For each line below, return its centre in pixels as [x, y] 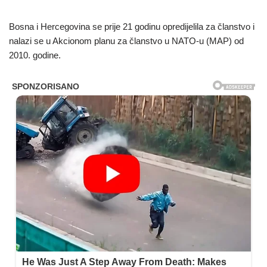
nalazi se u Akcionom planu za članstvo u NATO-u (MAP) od [126, 41]
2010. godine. [35, 55]
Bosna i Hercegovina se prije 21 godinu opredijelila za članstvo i [132, 27]
